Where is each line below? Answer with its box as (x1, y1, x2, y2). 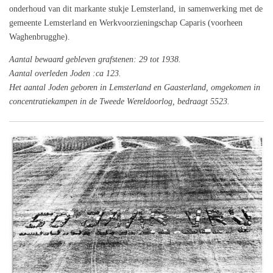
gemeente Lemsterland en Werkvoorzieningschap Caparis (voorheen (9, 18, 243, 28)
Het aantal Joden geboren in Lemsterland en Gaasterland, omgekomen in (9, 83, 260, 93)
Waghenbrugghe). (9, 32, 70, 42)
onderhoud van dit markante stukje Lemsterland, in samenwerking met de (9, 4, 263, 14)
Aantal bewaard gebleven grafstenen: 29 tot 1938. (9, 55, 181, 65)
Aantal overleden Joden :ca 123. (9, 69, 121, 79)
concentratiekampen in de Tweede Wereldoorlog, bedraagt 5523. (9, 97, 230, 107)
